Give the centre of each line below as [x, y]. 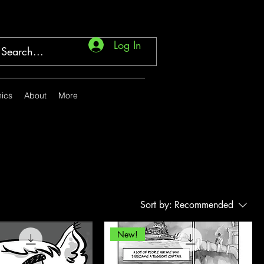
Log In [127, 44]
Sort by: [156, 205]
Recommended [204, 205]
